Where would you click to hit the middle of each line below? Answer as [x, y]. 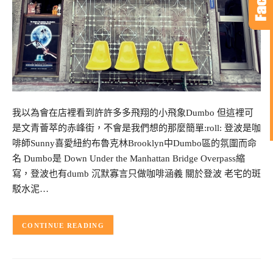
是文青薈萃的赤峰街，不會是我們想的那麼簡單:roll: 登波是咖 [136, 128]
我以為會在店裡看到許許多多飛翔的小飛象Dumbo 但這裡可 [133, 113]
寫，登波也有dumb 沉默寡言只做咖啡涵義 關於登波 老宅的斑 [136, 174]
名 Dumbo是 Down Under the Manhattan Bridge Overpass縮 [129, 159]
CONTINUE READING [63, 225]
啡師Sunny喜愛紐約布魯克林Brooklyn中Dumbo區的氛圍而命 [134, 144]
